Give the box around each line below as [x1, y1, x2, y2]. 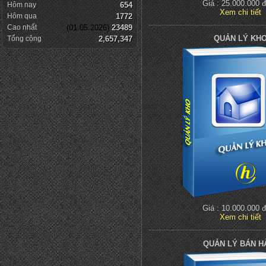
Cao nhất [7, 23, 37, 31]
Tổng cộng [7, 34, 42, 43]
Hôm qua [7, 11, 37, 20]
